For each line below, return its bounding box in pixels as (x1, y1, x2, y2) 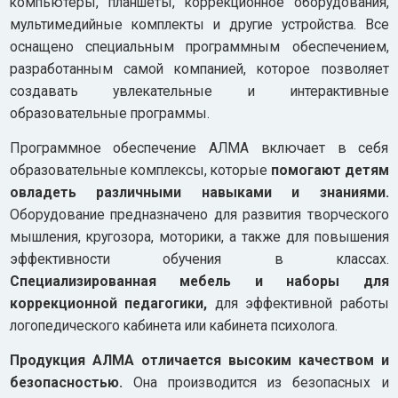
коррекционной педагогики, (9, 295, 215, 313)
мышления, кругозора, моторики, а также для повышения (9, 228, 389, 246)
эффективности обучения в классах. (9, 251, 389, 268)
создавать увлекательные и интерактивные (9, 83, 389, 100)
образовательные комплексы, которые (9, 162, 271, 179)
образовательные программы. (9, 105, 210, 123)
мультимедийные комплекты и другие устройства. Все (9, 16, 389, 34)
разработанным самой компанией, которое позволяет (9, 60, 389, 78)
